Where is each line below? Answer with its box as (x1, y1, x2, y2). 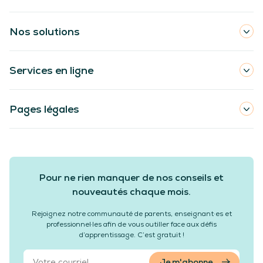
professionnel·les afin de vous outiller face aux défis (46, 220, 217, 230)
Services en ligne (9, 63, 93, 77)
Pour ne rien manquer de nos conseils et (39, 171, 224, 184)
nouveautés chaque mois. (72, 186, 191, 198)
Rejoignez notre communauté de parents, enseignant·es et (31, 209, 232, 219)
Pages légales (9, 102, 79, 116)
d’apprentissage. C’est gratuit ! (79, 230, 184, 240)
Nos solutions (9, 24, 80, 38)
